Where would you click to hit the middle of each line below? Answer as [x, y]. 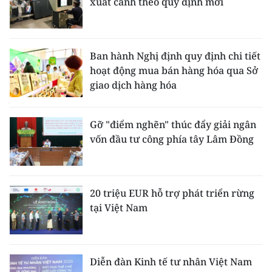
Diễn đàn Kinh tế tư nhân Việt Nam [171, 262]
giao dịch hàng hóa [133, 85]
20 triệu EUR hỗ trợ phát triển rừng [172, 193]
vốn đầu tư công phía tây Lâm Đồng [172, 139]
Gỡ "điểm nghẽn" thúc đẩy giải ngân [173, 124]
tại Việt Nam [119, 208]
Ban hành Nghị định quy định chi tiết [175, 56]
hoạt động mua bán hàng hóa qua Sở [174, 70]
